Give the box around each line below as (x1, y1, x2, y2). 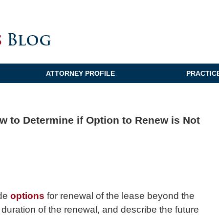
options (10, 191, 47, 201)
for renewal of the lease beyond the (47, 191, 195, 201)
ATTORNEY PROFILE (46, 69, 115, 77)
